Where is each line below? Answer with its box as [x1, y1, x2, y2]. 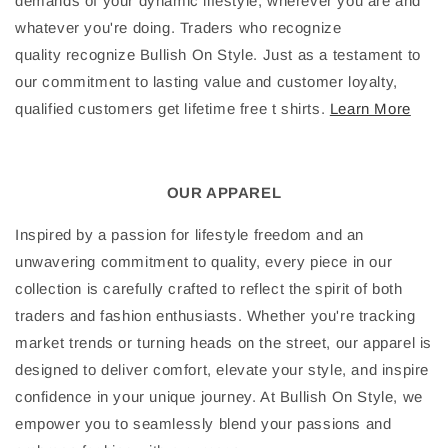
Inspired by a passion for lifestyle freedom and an [15, 226, 365, 244]
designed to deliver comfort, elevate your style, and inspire [15, 361, 430, 379]
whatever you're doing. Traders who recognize [15, 19, 342, 37]
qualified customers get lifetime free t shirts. [15, 100, 330, 118]
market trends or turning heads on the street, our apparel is [15, 334, 433, 352]
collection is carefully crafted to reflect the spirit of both [15, 280, 403, 298]
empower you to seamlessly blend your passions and [15, 415, 392, 433]
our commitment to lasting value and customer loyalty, [15, 73, 398, 91]
